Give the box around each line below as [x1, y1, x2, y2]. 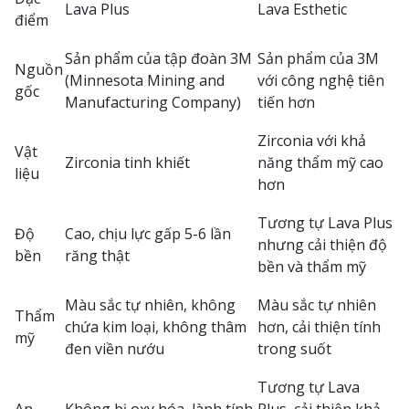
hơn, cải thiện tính [257, 317, 381, 337]
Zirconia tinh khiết [65, 152, 190, 173]
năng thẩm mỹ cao [257, 152, 383, 173]
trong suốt [257, 339, 331, 359]
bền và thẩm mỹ [257, 257, 366, 277]
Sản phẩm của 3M [257, 48, 379, 68]
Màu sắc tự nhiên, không [65, 295, 236, 315]
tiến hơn [257, 92, 315, 112]
